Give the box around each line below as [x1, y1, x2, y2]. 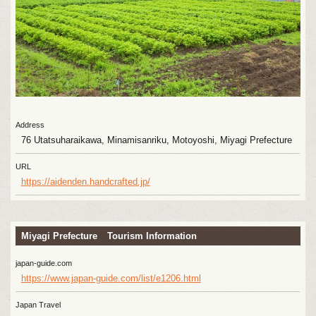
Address [16, 120, 45, 129]
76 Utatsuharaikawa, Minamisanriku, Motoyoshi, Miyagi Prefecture [20, 134, 292, 145]
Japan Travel [16, 300, 61, 309]
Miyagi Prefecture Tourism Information [20, 231, 197, 242]
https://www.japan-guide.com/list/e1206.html [20, 272, 201, 284]
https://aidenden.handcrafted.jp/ [20, 176, 150, 187]
